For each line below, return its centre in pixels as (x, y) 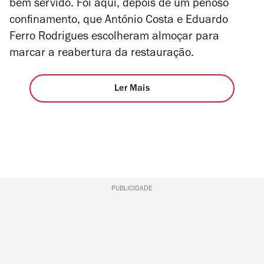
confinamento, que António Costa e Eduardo (119, 21)
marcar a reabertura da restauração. (103, 54)
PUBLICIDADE (132, 189)
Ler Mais (132, 89)
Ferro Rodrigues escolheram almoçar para (114, 37)
